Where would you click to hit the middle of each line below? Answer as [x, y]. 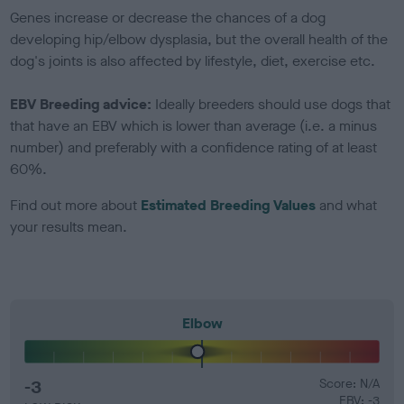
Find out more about [76, 205]
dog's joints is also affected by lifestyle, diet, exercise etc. [195, 60]
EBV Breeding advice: [83, 104]
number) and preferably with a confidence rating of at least [194, 147]
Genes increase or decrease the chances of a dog [168, 17]
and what [347, 205]
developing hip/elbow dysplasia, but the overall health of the [199, 39]
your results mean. [69, 226]
